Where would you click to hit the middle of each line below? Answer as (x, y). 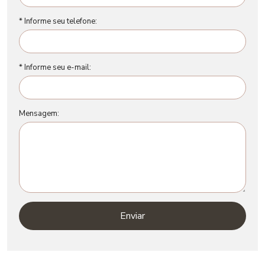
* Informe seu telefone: (58, 21)
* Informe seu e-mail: (55, 67)
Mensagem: (39, 113)
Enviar (132, 216)
